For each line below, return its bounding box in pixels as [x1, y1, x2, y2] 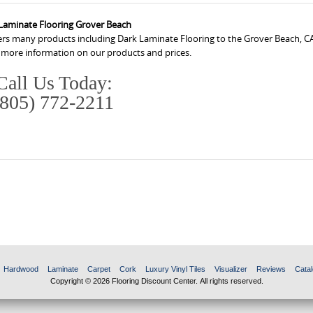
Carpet [87, 265, 110, 274]
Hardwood [3, 265, 38, 274]
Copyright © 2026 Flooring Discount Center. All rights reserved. [50, 277, 263, 286]
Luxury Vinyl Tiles [145, 265, 205, 274]
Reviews [256, 265, 286, 274]
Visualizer [214, 265, 247, 274]
